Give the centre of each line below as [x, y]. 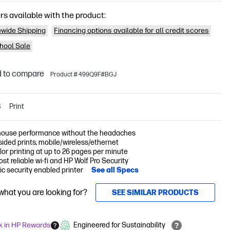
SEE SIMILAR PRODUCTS [156, 193]
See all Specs [115, 170]
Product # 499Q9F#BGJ [84, 74]
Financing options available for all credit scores [132, 31]
